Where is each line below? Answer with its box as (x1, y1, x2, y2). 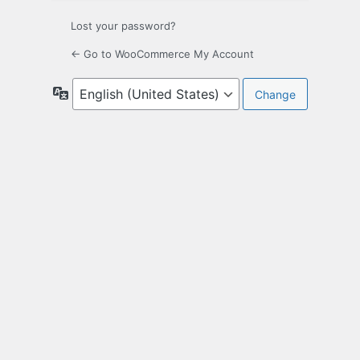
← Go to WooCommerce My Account (71, 47, 254, 61)
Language (67, 85, 121, 100)
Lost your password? (71, 19, 176, 33)
